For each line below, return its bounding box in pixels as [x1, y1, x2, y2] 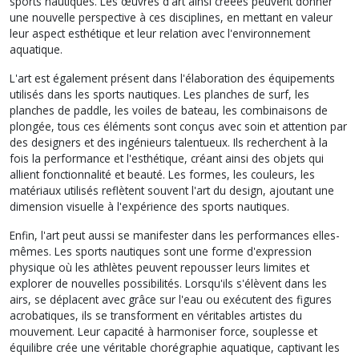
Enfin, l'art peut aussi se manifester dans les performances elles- [10, 227, 340, 243]
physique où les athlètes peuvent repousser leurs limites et [10, 259, 309, 275]
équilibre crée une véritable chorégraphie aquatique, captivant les [10, 339, 340, 355]
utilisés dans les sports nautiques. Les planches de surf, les [10, 86, 309, 102]
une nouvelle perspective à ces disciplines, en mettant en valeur [10, 9, 333, 25]
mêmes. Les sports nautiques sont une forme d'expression [10, 243, 312, 259]
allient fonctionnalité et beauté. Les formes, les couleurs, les [10, 166, 315, 182]
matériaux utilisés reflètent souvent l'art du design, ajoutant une [10, 182, 334, 198]
